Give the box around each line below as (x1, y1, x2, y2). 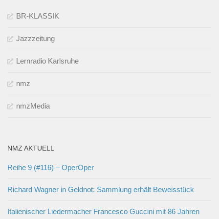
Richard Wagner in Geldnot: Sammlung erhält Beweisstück (7, 185, 194, 194)
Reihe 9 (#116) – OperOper (7, 163, 94, 172)
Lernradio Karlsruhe (16, 57, 79, 66)
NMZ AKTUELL (7, 144, 54, 153)
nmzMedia (16, 102, 50, 110)
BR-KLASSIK (16, 12, 59, 21)
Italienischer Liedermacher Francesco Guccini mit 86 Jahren (7, 207, 199, 216)
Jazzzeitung (16, 34, 55, 43)
